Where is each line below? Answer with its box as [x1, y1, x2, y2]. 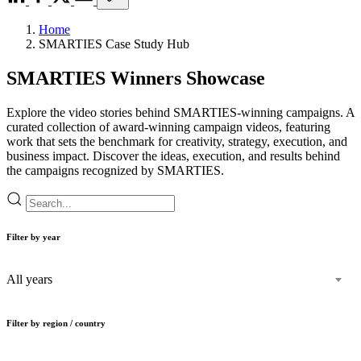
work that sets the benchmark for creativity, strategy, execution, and [6, 134, 347, 148]
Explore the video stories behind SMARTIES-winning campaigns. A [6, 105, 355, 119]
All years [6, 272, 52, 287]
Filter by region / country [6, 317, 106, 328]
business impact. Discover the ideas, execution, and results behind [6, 148, 340, 163]
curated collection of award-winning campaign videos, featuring [6, 119, 330, 134]
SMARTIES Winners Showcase [6, 67, 265, 89]
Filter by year [6, 231, 60, 242]
